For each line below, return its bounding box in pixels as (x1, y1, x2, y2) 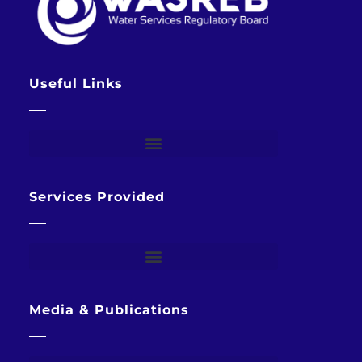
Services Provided (29, 188, 165, 204)
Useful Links (29, 75, 123, 91)
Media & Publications (29, 301, 189, 318)
